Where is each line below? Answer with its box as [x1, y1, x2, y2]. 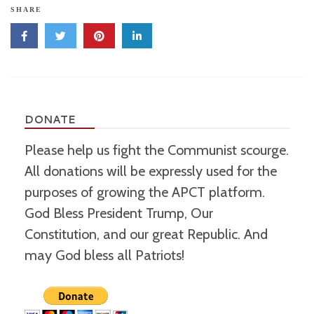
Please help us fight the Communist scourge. [25, 142, 289, 158]
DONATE [25, 112, 76, 127]
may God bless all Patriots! [25, 247, 184, 264]
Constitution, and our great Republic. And [25, 226, 268, 243]
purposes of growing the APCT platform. [25, 184, 265, 200]
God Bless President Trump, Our [25, 205, 213, 221]
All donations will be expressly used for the [25, 163, 277, 179]
